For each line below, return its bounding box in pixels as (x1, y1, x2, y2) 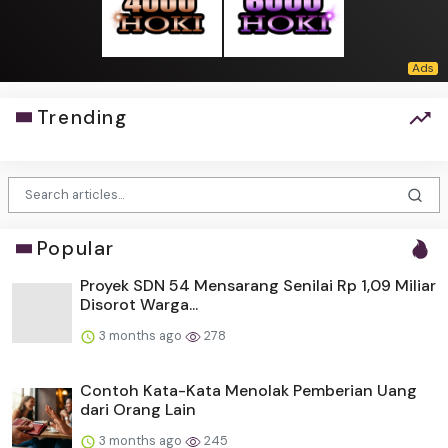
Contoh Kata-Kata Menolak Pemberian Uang (80, 380, 417, 402)
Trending (36, 104, 128, 130)
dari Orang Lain (80, 399, 196, 421)
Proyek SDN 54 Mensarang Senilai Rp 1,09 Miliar (80, 275, 436, 297)
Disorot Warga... (80, 294, 198, 316)
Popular (36, 236, 115, 262)
